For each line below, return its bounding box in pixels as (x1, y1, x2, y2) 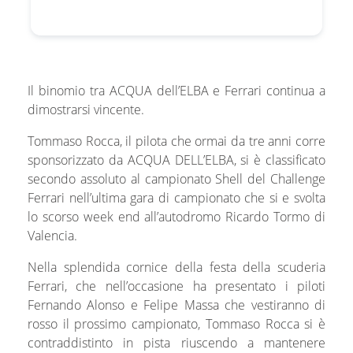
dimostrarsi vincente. (27, 101, 144, 119)
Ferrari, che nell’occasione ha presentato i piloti (27, 277, 326, 295)
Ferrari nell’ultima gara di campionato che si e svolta (27, 189, 326, 207)
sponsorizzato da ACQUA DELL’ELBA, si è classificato (27, 151, 326, 169)
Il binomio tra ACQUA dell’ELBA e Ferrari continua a (27, 82, 326, 100)
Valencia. (27, 227, 77, 245)
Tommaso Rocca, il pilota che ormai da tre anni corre (27, 132, 326, 150)
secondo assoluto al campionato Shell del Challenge (27, 170, 326, 188)
